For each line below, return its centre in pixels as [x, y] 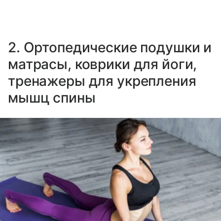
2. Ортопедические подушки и [110, 48]
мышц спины [52, 98]
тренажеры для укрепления [102, 81]
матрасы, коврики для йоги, [103, 64]
